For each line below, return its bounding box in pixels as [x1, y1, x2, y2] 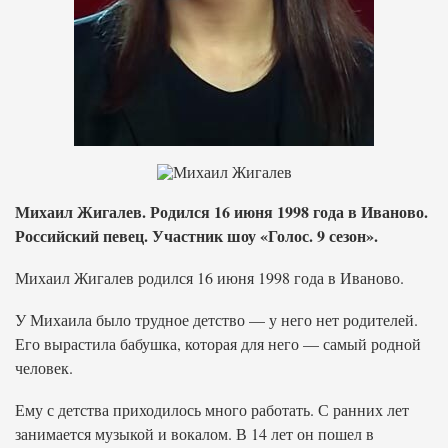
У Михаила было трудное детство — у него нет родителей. [15, 309, 418, 330]
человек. [15, 357, 73, 378]
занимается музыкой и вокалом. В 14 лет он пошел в [15, 423, 374, 444]
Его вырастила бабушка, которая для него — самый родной [15, 333, 421, 354]
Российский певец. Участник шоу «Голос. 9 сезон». [15, 224, 378, 247]
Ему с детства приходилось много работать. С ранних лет [15, 399, 409, 420]
